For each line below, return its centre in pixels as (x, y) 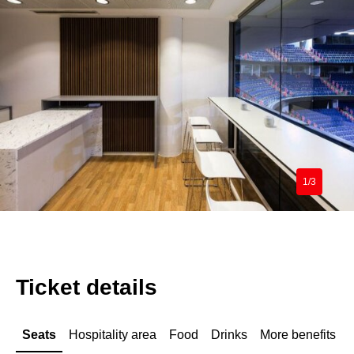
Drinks (229, 334)
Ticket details (87, 287)
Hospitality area (113, 334)
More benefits (298, 334)
